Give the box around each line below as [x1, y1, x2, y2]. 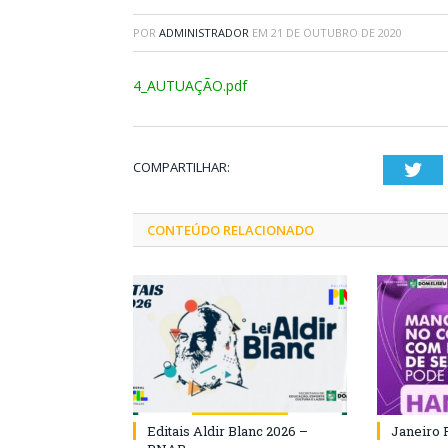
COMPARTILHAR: [133, 158, 230, 176]
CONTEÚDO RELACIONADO [147, 221, 314, 239]
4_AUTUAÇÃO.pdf [133, 76, 247, 95]
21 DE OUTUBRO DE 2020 [271, 25, 402, 40]
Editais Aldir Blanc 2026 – [147, 422, 308, 440]
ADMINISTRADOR [159, 25, 249, 40]
